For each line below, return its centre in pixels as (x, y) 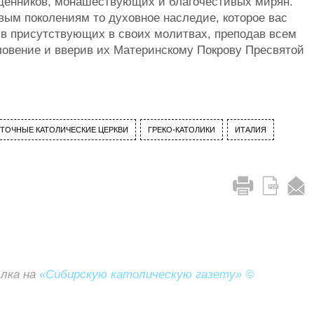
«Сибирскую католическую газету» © (147, 274)
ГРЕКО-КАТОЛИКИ (182, 129)
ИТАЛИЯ (251, 129)
